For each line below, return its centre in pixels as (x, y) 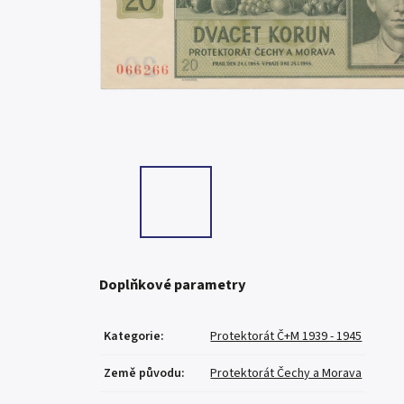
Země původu (143, 374)
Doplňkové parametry (173, 285)
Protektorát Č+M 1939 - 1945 (286, 337)
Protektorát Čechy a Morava (286, 374)
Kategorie (133, 337)
